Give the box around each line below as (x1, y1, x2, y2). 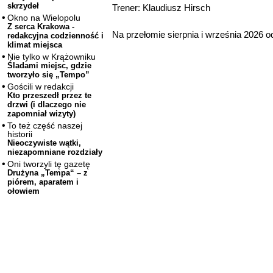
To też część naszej (7, 121, 82, 131)
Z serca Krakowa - (7, 22, 74, 32)
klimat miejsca (7, 40, 62, 50)
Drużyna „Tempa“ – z (7, 168, 88, 178)
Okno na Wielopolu (7, 13, 80, 23)
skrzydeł (7, 1, 39, 11)
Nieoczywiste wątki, (7, 138, 81, 148)
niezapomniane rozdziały (7, 147, 102, 157)
